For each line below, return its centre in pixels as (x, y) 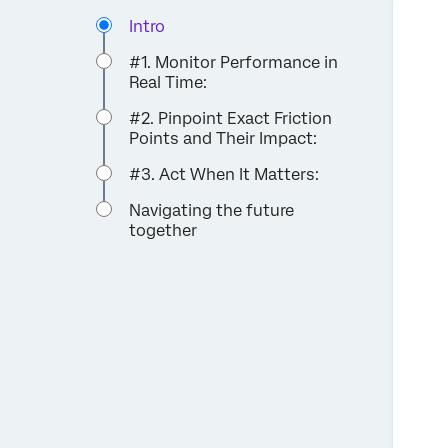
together (163, 230)
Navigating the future (212, 210)
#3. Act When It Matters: (224, 174)
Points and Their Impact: (223, 138)
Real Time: (168, 82)
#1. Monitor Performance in (234, 62)
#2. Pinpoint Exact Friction (231, 118)
